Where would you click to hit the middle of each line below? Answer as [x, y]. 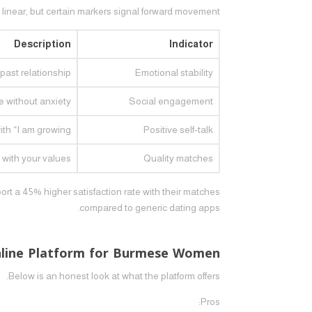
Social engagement [171, 101]
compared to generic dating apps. [150, 208]
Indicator [191, 44]
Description [42, 44]
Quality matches [178, 158]
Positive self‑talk [178, 130]
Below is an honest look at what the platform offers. [114, 276]
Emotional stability [174, 72]
